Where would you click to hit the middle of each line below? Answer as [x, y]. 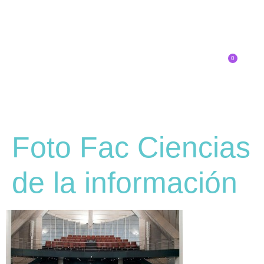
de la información [125, 182]
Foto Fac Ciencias [131, 147]
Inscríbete [188, 61]
